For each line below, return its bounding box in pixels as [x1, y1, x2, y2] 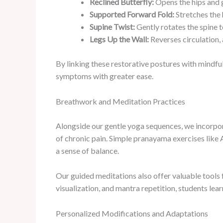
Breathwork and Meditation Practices [56, 96, 185, 106]
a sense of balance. [56, 145, 119, 155]
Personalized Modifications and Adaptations [56, 208, 208, 218]
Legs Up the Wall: [90, 34, 149, 44]
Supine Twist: [90, 21, 135, 31]
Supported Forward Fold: [90, 9, 174, 19]
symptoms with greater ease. [56, 71, 153, 81]
